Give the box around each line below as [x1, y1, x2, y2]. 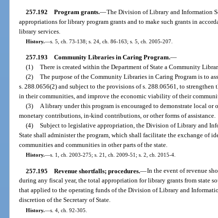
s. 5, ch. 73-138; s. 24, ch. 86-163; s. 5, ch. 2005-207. [50, 38, 173, 45]
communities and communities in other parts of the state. [19, 141, 168, 149]
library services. [19, 28, 61, 36]
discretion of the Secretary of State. [19, 196, 111, 204]
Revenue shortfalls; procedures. [54, 167, 140, 175]
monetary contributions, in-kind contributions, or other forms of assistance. [19, 112, 216, 120]
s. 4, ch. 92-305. [50, 207, 87, 213]
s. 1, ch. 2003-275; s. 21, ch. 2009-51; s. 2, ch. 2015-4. [50, 152, 176, 158]
